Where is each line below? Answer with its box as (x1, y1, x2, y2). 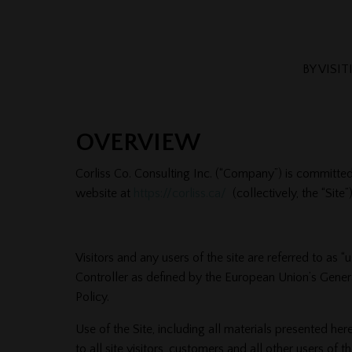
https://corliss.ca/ (133, 185, 226, 200)
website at (75, 185, 134, 200)
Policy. (75, 289, 109, 304)
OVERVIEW (75, 128, 200, 156)
